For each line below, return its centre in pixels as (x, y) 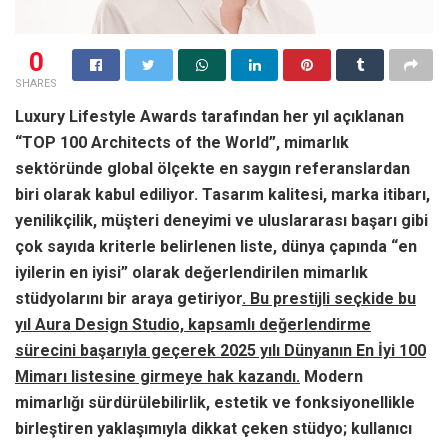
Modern (331, 376)
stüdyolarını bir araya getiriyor (128, 298)
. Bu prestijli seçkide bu (329, 298)
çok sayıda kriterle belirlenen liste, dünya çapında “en (216, 246)
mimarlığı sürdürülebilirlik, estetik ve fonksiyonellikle (215, 402)
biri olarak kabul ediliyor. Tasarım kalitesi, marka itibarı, (222, 194)
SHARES (36, 83)
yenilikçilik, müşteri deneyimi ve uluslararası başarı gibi (221, 220)
